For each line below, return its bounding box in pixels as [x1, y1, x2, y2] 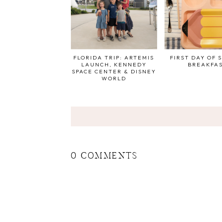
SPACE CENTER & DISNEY [71, 68, 156, 75]
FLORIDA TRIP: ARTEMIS [73, 54, 155, 61]
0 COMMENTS [71, 152, 138, 162]
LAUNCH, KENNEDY [81, 61, 147, 68]
